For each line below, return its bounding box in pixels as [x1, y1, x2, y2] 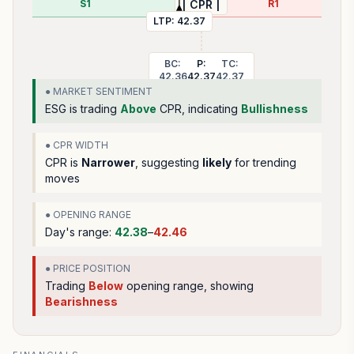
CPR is [45, 156, 81, 169]
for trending [232, 156, 296, 169]
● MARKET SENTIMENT [45, 85, 153, 97]
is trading [66, 102, 120, 115]
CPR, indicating [156, 102, 238, 115]
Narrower [81, 156, 135, 169]
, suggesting [135, 156, 202, 169]
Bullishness [241, 102, 308, 115]
